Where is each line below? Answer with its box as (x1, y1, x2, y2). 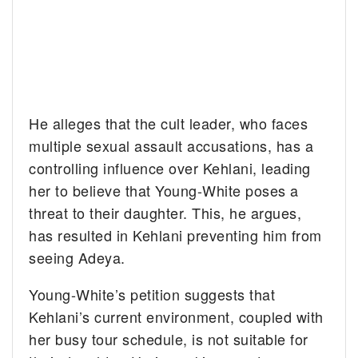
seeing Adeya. (29, 247, 125, 268)
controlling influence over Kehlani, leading (29, 157, 311, 179)
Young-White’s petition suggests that (29, 284, 276, 305)
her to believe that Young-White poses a (29, 180, 299, 201)
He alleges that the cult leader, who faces (29, 113, 308, 134)
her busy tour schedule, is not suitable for (29, 328, 308, 350)
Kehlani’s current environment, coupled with (29, 306, 324, 328)
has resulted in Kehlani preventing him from (29, 225, 322, 246)
